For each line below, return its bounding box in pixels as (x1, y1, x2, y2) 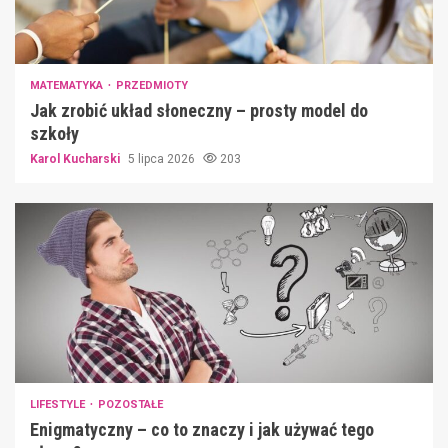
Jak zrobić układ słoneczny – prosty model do (30, 99, 368, 121)
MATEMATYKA (30, 78, 106, 92)
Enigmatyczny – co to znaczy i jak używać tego (30, 418, 374, 440)
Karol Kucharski (30, 151, 123, 166)
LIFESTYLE (30, 397, 88, 411)
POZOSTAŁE (98, 397, 163, 411)
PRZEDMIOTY (116, 78, 188, 92)
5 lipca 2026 (128, 151, 198, 166)
